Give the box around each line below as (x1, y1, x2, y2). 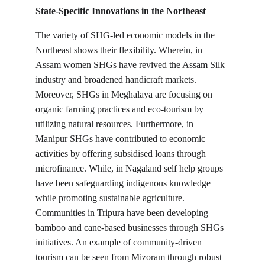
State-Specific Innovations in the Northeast (35, 6, 206, 16)
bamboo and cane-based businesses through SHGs (35, 222, 226, 232)
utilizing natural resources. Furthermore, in (35, 119, 196, 129)
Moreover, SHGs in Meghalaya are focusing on (35, 89, 215, 99)
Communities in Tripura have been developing (35, 208, 211, 218)
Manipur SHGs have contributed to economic (35, 134, 208, 144)
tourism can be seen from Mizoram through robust (35, 252, 224, 262)
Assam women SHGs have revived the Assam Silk (35, 60, 227, 70)
